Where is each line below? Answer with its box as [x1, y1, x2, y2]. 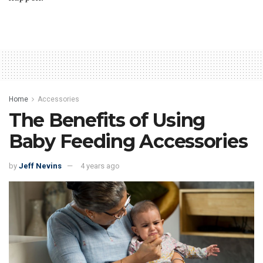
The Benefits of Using [9, 108, 205, 131]
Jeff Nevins [19, 161, 62, 170]
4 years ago [80, 161, 120, 170]
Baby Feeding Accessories [9, 129, 248, 153]
